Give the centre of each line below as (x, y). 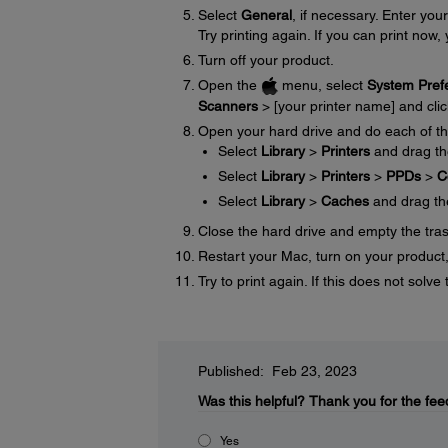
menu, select (322, 84)
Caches (344, 200)
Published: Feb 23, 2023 (277, 370)
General (266, 14)
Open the (229, 84)
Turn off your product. (265, 59)
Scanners (227, 105)
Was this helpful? (251, 400)
